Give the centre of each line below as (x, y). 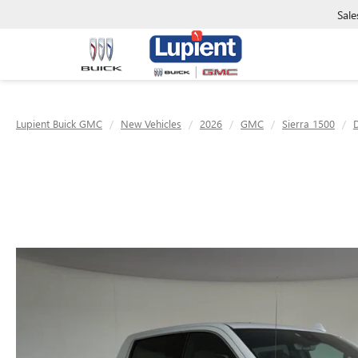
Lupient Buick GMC (59, 123)
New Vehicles (151, 123)
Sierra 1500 (308, 123)
